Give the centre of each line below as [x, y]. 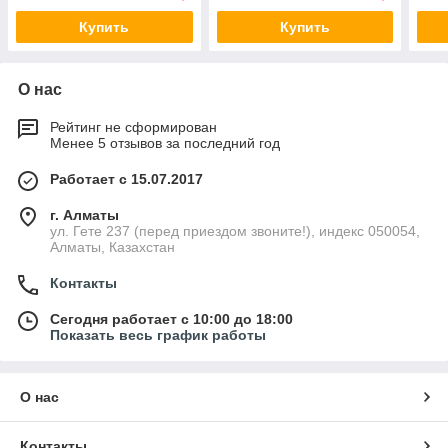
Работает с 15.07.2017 [126, 179]
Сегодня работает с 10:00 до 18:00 [171, 319]
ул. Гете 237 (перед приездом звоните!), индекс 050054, [235, 231]
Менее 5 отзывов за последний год [165, 143]
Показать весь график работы [158, 335]
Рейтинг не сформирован [133, 127]
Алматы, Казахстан [112, 247]
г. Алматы [84, 215]
